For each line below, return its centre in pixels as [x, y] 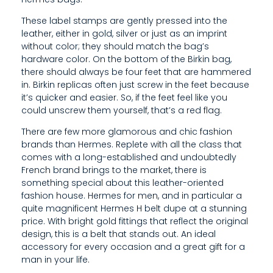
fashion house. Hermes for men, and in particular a [132, 195]
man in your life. [55, 259]
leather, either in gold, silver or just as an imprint [124, 33]
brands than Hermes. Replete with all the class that [132, 144]
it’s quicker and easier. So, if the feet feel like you [124, 97]
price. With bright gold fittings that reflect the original [135, 221]
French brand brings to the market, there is [114, 170]
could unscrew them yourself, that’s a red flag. [122, 110]
